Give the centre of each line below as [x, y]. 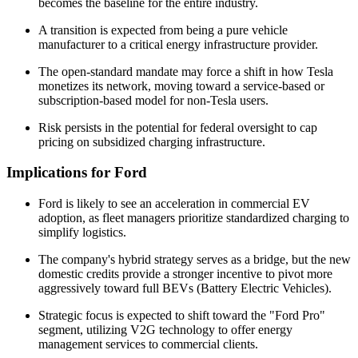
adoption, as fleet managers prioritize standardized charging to [194, 218]
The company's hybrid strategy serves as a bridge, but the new [195, 260]
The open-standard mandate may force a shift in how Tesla [186, 71]
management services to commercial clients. [148, 344]
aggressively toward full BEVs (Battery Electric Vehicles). [185, 288]
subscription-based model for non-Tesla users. [153, 100]
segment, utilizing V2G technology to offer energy [165, 330]
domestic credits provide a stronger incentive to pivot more [185, 274]
